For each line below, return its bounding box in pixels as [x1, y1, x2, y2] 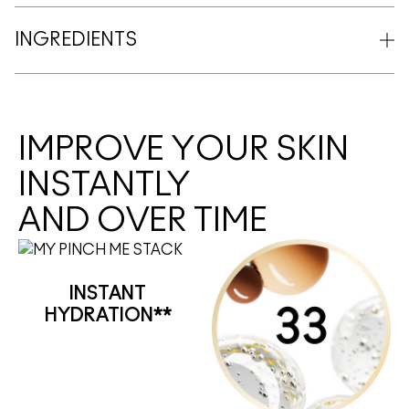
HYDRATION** [44, 307, 172, 325]
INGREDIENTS [15, 31, 137, 49]
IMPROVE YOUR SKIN [18, 133, 349, 166]
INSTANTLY [18, 169, 191, 202]
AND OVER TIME [18, 204, 267, 237]
